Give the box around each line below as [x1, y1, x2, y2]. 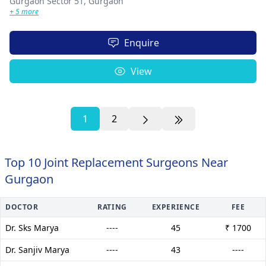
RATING [97, 201, 127, 212]
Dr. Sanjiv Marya [5, 243, 69, 255]
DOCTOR [5, 201, 39, 212]
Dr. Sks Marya [5, 221, 59, 233]
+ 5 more [9, 6, 39, 17]
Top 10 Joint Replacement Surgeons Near [5, 154, 228, 170]
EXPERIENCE [151, 201, 200, 212]
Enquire [123, 36, 159, 49]
